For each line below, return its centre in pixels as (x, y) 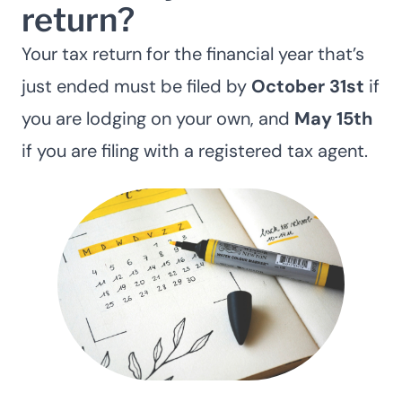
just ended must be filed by (136, 86)
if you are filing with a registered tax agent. (195, 150)
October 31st (310, 86)
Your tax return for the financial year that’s (193, 53)
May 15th (333, 118)
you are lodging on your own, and (158, 118)
